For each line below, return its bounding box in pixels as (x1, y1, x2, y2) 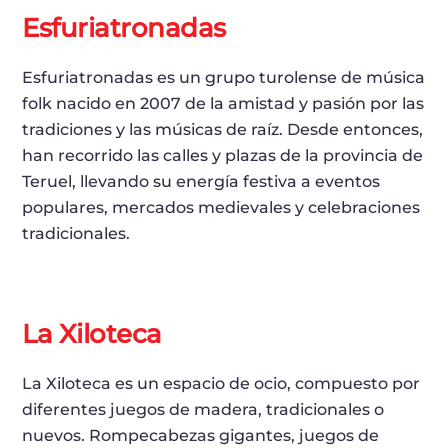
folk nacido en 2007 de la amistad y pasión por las (22, 93, 425, 113)
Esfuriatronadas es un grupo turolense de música (22, 67, 426, 87)
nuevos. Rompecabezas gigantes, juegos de (22, 425, 380, 445)
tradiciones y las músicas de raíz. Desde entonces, (22, 119, 424, 139)
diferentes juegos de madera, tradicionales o (22, 399, 385, 419)
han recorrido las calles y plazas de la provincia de (22, 145, 424, 165)
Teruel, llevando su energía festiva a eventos (22, 171, 381, 191)
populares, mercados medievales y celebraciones (22, 197, 421, 217)
